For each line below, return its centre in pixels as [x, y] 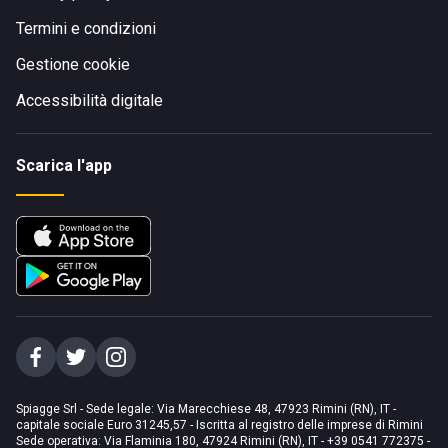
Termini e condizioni [86, 28]
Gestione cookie [73, 64]
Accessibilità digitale [89, 100]
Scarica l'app [64, 165]
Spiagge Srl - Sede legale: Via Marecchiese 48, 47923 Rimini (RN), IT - [206, 409]
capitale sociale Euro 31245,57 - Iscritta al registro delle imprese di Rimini [219, 425]
